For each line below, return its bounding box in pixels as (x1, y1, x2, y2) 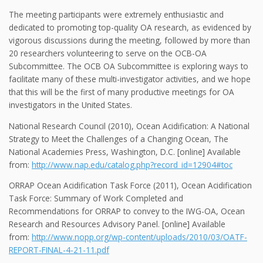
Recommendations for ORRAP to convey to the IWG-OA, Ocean (9, 205, 245, 217)
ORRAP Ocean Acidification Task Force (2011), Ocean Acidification (9, 180, 252, 191)
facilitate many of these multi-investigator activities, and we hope (9, 73, 251, 85)
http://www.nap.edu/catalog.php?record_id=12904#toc (32, 159, 232, 170)
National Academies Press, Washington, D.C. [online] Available (9, 146, 241, 157)
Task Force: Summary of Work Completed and (9, 193, 183, 204)
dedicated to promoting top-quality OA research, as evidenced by (9, 21, 251, 33)
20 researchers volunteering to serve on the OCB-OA (9, 47, 207, 59)
